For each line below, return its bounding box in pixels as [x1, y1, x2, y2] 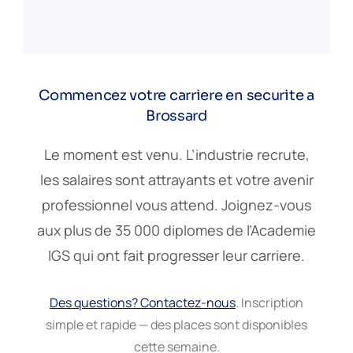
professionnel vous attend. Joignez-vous [42, 195, 311, 214]
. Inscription [236, 293, 303, 311]
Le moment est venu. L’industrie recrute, [43, 144, 310, 164]
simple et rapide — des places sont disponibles [46, 315, 307, 333]
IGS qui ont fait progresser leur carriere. [48, 245, 305, 265]
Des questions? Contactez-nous [50, 293, 236, 311]
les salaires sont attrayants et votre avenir [39, 169, 314, 189]
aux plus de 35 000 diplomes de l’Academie [37, 220, 316, 240]
